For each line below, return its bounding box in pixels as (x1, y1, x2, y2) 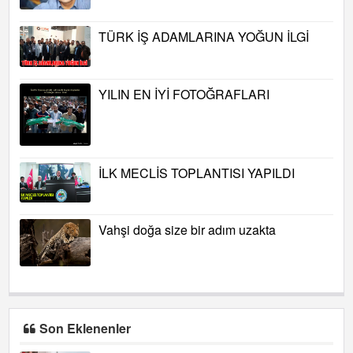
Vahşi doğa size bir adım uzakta (98, 220, 276, 239)
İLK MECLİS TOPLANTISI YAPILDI (98, 163, 295, 182)
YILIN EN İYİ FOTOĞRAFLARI (98, 84, 269, 103)
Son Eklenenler (39, 318, 132, 337)
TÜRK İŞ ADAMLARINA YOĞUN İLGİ (98, 28, 309, 46)
